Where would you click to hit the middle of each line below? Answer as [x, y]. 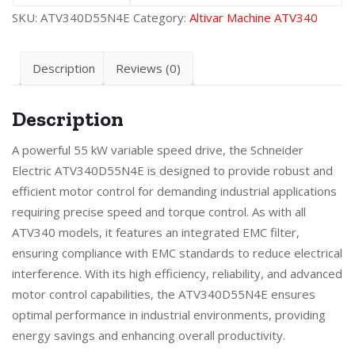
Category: [161, 17]
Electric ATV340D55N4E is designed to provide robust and [172, 170]
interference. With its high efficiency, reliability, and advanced [177, 273]
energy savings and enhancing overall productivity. [149, 335]
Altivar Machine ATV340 [254, 17]
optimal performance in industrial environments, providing [169, 314]
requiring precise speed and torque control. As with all [159, 211]
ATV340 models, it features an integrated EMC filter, [156, 232]
